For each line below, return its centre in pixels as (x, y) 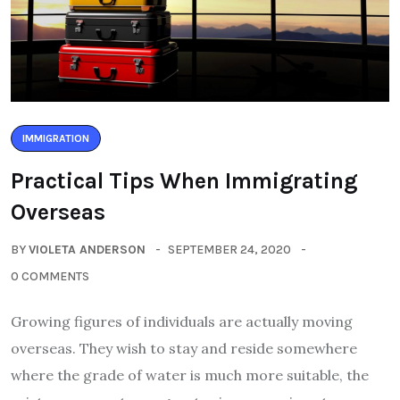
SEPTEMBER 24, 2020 (229, 250)
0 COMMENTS (50, 277)
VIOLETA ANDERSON (87, 250)
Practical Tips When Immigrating (184, 181)
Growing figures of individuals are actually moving (182, 322)
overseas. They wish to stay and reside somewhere (184, 349)
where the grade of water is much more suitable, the (190, 375)
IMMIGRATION (56, 139)
